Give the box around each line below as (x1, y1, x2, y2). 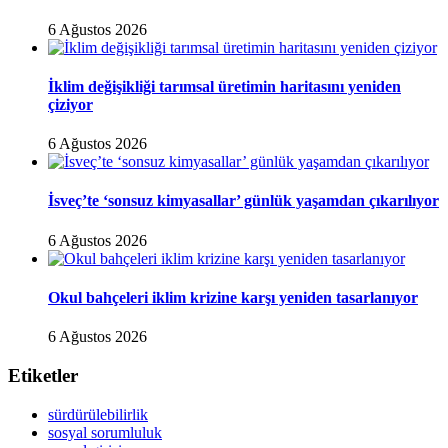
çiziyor (48, 95, 93, 113)
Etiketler (8, 364, 78, 386)
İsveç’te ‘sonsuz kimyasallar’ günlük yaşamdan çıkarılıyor (48, 192, 439, 210)
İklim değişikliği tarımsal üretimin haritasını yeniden (48, 77, 401, 95)
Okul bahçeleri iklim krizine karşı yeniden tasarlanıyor (48, 288, 418, 306)
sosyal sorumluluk (48, 423, 162, 441)
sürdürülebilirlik (48, 405, 148, 423)
